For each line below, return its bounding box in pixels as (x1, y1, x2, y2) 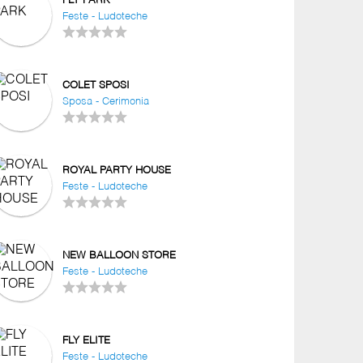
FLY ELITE (62, 335, 111, 346)
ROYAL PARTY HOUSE (62, 164, 172, 176)
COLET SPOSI (62, 79, 130, 91)
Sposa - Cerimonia (62, 96, 150, 107)
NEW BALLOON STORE (62, 250, 177, 261)
